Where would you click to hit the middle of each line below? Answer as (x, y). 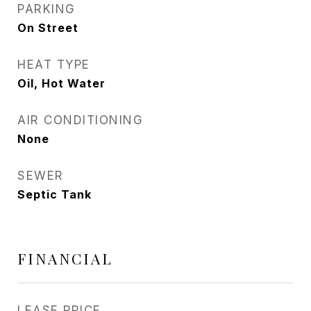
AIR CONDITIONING (80, 120)
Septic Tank (54, 194)
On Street (48, 28)
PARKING (47, 9)
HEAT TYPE (54, 65)
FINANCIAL (65, 258)
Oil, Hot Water (61, 83)
